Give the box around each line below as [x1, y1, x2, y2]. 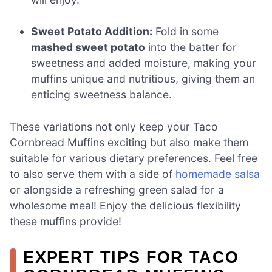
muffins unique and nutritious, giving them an [31, 72, 256, 86]
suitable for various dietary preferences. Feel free [10, 151, 257, 165]
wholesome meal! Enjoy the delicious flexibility [10, 199, 241, 212]
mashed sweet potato [31, 41, 146, 54]
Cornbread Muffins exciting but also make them [10, 135, 248, 149]
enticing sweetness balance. [31, 88, 172, 101]
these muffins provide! [10, 214, 121, 228]
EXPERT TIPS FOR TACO [23, 247, 239, 267]
